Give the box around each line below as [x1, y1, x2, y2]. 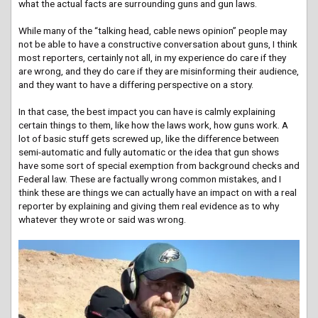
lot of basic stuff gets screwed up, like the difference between [18, 132, 279, 144]
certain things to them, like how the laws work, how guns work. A [18, 119, 288, 131]
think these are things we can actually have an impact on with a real [18, 186, 297, 198]
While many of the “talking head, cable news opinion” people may [18, 24, 287, 36]
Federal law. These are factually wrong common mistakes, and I [18, 172, 281, 185]
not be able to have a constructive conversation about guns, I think [18, 38, 297, 50]
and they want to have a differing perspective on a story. [18, 78, 258, 90]
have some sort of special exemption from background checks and [18, 159, 300, 171]
